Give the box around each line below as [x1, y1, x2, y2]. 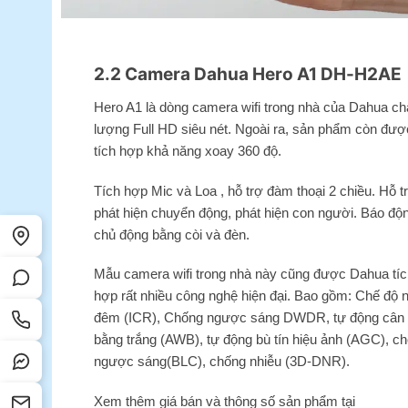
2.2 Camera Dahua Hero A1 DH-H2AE [93, 63, 402, 85]
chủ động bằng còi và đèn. [93, 226, 250, 242]
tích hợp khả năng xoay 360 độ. [93, 143, 281, 159]
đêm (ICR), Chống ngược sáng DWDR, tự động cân [93, 310, 404, 326]
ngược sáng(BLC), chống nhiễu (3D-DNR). [93, 353, 350, 370]
